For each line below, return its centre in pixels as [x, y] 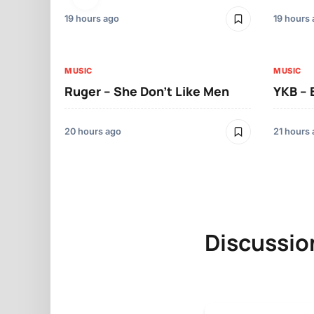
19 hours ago [92, 19]
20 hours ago [93, 132]
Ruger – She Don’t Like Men [147, 91]
